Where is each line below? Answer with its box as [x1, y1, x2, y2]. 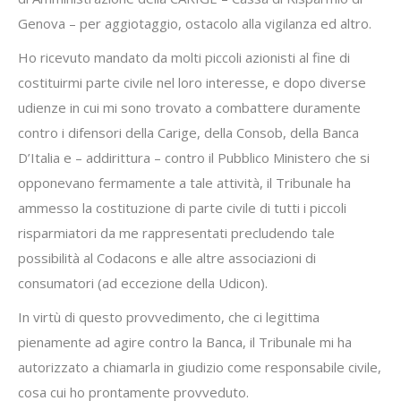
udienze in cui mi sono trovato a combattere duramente [18, 98, 361, 116]
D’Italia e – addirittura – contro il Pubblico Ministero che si [18, 149, 370, 166]
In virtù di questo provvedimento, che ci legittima [18, 308, 320, 326]
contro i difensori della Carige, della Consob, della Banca [18, 124, 359, 141]
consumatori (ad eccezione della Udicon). [18, 274, 268, 292]
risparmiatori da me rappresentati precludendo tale [18, 224, 335, 242]
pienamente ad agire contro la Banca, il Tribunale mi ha [18, 333, 352, 351]
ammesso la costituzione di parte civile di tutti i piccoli [18, 199, 346, 217]
